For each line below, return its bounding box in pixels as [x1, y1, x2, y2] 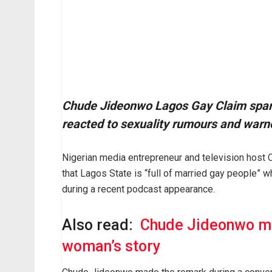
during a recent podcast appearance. [62, 183, 215, 195]
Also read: [62, 216, 140, 234]
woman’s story [62, 237, 160, 256]
